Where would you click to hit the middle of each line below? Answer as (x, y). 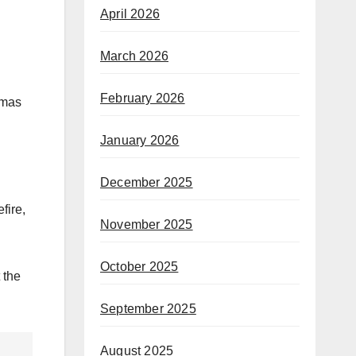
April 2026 (130, 14)
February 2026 (143, 99)
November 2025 (147, 225)
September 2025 (148, 309)
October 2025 (139, 267)
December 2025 (147, 183)
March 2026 (134, 56)
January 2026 (140, 141)
